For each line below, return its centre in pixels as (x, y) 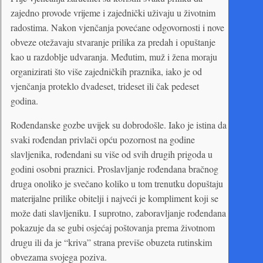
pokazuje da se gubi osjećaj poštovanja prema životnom (113, 227)
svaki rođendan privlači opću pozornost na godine (103, 139)
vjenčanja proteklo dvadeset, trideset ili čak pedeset (105, 86)
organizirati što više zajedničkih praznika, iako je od (106, 71)
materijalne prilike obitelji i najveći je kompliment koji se (114, 198)
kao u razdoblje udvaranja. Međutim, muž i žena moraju (114, 56)
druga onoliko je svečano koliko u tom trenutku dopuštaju (117, 183)
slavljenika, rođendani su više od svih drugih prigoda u (112, 154)
